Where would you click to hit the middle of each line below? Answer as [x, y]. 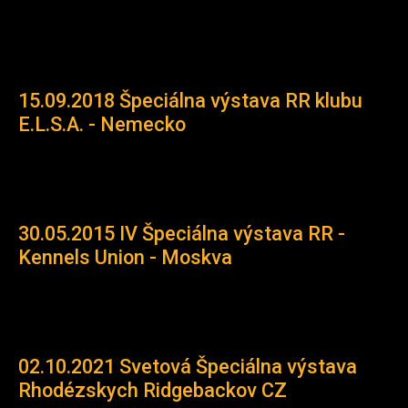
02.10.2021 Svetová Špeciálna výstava [188, 367]
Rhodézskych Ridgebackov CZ [153, 390]
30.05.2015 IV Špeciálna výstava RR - [182, 234]
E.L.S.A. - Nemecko [102, 124]
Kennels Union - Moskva [125, 257]
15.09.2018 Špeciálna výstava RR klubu [190, 101]
